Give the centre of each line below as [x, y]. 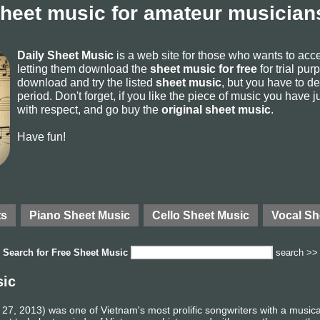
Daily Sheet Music [65, 55]
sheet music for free [204, 69]
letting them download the [84, 69]
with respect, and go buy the [89, 109]
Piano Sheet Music [80, 215]
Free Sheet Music [90, 252]
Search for [27, 252]
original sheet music [216, 109]
